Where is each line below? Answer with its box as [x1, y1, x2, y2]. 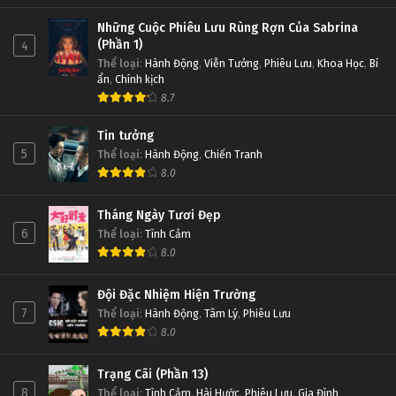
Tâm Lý [204, 307, 238, 321]
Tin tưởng [97, 128, 154, 144]
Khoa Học [317, 57, 364, 71]
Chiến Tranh [204, 148, 263, 162]
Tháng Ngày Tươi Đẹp [97, 208, 221, 224]
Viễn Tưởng [204, 57, 259, 71]
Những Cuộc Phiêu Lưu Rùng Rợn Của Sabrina [97, 20, 358, 36]
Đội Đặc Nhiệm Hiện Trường [97, 287, 255, 303]
